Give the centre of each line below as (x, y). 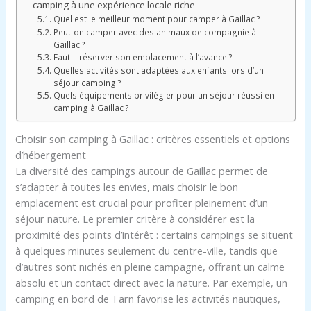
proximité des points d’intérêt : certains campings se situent (154, 235)
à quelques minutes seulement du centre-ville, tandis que (147, 251)
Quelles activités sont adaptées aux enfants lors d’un (158, 70)
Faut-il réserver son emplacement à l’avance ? (143, 57)
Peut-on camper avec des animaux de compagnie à (154, 32)
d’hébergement (51, 155)
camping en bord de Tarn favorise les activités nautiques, (148, 299)
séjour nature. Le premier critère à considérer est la (135, 219)
